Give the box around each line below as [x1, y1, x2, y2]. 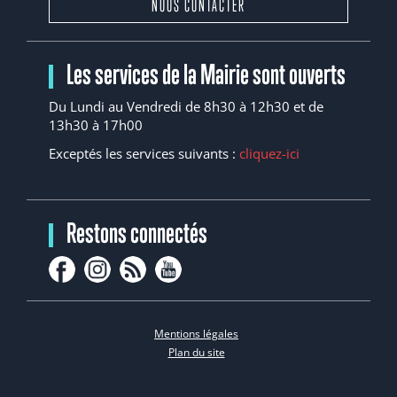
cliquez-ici [239, 144, 300, 162]
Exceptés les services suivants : [49, 144, 239, 162]
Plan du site [167, 345, 225, 361]
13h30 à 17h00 [49, 116, 143, 135]
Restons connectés [66, 215, 207, 249]
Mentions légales [154, 326, 238, 342]
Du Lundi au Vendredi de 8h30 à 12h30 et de [49, 97, 323, 116]
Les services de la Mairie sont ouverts [66, 57, 346, 90]
